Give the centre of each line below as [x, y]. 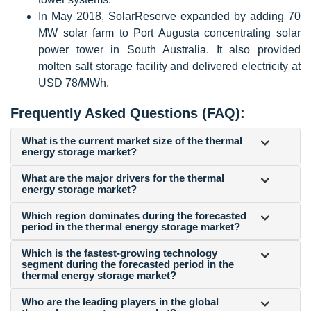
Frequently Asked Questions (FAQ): [128, 113]
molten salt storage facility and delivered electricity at [169, 66]
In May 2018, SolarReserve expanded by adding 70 [169, 16]
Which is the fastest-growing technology [119, 253]
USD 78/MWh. [74, 83]
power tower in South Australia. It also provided [169, 49]
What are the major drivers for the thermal [123, 178]
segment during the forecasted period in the [128, 264]
